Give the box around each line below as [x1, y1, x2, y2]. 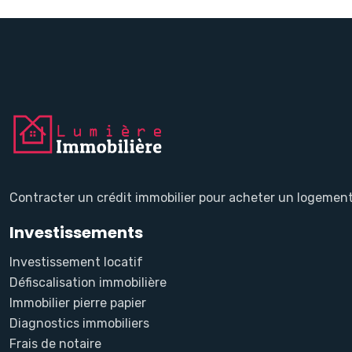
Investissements [9, 222, 143, 244]
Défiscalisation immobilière [9, 275, 167, 291]
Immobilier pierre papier [9, 295, 146, 311]
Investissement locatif [9, 255, 143, 270]
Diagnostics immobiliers [9, 316, 149, 332]
